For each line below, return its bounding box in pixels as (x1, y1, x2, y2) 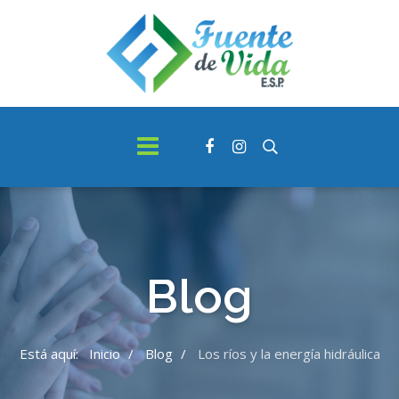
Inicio (88, 345, 120, 362)
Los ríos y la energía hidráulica (197, 345, 380, 362)
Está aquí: (19, 345, 85, 362)
